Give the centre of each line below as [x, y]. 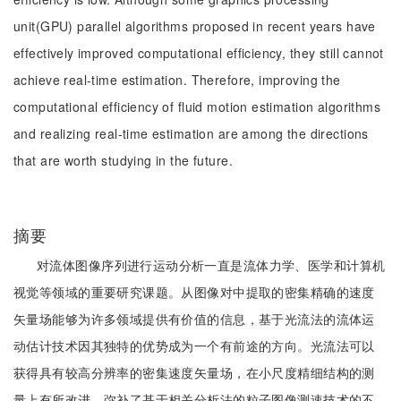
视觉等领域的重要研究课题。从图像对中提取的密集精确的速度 [194, 292]
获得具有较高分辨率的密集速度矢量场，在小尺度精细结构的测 [194, 372]
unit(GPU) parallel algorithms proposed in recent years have [195, 26]
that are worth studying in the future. [123, 160]
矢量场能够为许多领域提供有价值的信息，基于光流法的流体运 [194, 319]
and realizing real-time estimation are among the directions [191, 133]
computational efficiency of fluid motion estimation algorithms [197, 107]
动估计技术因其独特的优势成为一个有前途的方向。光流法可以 [194, 346]
